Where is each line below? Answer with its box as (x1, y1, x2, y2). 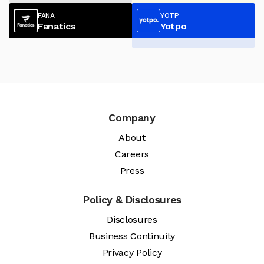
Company (108, 111, 156, 124)
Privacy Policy (102, 247, 162, 259)
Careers (115, 148, 149, 160)
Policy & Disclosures (82, 193, 181, 206)
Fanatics (38, 20, 76, 32)
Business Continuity (89, 230, 175, 242)
